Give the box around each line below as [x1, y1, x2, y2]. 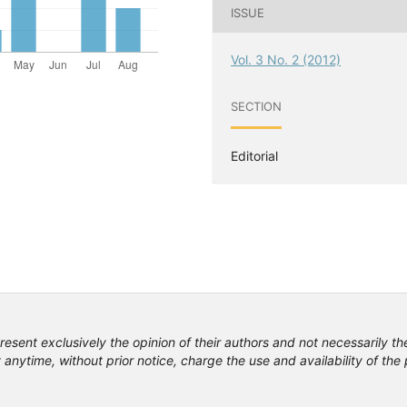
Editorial [231, 147, 278, 164]
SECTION [231, 99, 282, 114]
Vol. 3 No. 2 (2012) [231, 51, 341, 67]
